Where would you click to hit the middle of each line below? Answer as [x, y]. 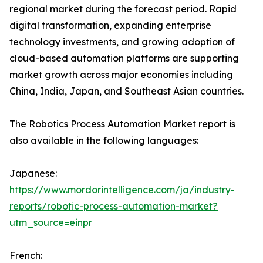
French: [26, 256]
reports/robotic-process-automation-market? [114, 206]
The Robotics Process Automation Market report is [122, 124]
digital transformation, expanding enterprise [110, 26]
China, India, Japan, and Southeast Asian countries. [127, 91]
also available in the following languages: [104, 141]
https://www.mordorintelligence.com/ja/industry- [122, 190]
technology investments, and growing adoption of [122, 42]
